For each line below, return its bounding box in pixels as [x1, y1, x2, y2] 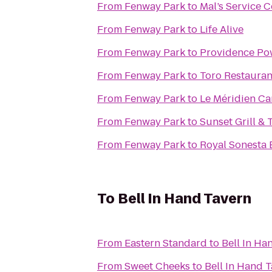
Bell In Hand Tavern [118, 189, 251, 208]
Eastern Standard [124, 236, 207, 250]
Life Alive [200, 22, 243, 36]
